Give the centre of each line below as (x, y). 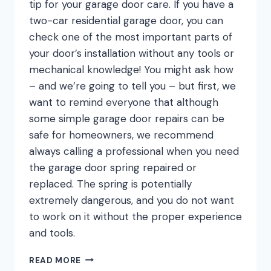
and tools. (52, 233)
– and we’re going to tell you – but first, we (132, 86)
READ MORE (55, 260)
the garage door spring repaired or (113, 167)
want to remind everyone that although (124, 102)
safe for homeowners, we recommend (121, 135)
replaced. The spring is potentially (110, 184)
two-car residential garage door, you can (126, 20)
